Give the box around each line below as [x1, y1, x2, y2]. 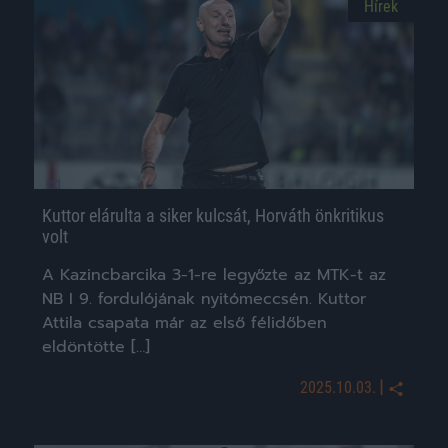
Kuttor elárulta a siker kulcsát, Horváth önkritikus [42, 205, 384, 227]
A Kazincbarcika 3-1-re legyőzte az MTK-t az [42, 263, 386, 288]
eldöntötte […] [42, 335, 150, 360]
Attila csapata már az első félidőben [42, 311, 327, 336]
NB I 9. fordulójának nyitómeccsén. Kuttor [42, 287, 366, 312]
